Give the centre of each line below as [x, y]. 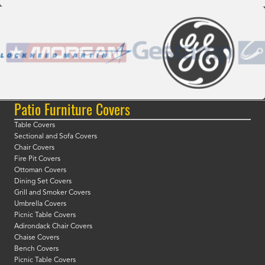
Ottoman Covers [40, 171]
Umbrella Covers [40, 204]
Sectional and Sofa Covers [56, 137]
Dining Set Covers [43, 182]
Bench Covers [36, 249]
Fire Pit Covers [37, 159]
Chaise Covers [37, 238]
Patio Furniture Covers [72, 109]
